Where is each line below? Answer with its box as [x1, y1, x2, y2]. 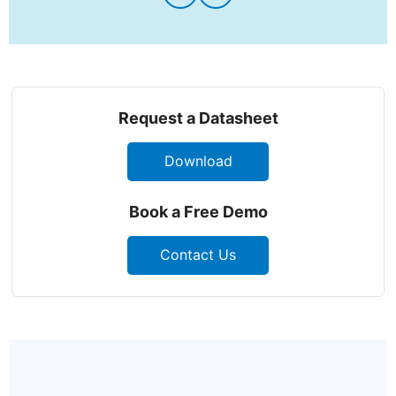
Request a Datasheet [118, 108, 278, 127]
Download [164, 152, 232, 171]
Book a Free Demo [128, 202, 268, 221]
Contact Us [160, 246, 236, 264]
